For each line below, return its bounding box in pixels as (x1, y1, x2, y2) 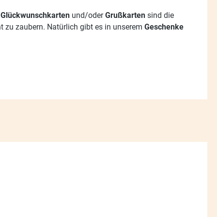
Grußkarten (105, 10, 145, 20)
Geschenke (144, 22, 184, 31)
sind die (145, 10, 174, 20)
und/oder (70, 10, 105, 20)
